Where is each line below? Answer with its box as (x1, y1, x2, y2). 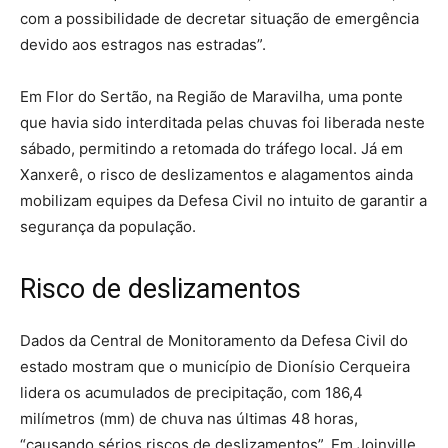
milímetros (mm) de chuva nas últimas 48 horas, (20, 408, 358, 428)
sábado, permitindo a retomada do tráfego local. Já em (20, 138, 403, 158)
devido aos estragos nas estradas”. (20, 34, 266, 54)
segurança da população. (20, 216, 196, 236)
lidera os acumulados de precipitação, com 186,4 (20, 382, 363, 402)
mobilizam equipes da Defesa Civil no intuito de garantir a (20, 190, 427, 210)
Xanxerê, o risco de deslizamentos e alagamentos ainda (20, 164, 413, 184)
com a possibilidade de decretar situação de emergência (20, 8, 419, 28)
